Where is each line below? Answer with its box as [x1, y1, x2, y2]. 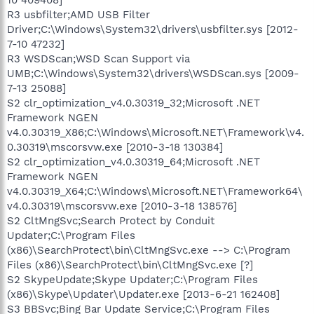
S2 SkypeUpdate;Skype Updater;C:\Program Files [7, 273, 258, 286]
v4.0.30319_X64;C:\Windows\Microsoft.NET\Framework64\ [7, 184, 303, 198]
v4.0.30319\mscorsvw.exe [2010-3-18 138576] [7, 199, 237, 212]
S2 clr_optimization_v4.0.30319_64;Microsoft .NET [7, 155, 260, 168]
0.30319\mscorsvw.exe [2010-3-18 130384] [7, 140, 223, 153]
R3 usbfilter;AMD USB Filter [7, 8, 150, 21]
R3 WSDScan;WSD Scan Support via [7, 52, 190, 65]
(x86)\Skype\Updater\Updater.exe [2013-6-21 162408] [7, 287, 280, 301]
